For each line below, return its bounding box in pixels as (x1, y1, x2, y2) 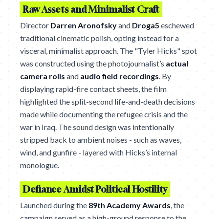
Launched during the (20, 200, 88, 210)
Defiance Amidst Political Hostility (23, 184, 167, 195)
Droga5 (132, 21, 159, 30)
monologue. (20, 160, 59, 170)
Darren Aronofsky (50, 21, 117, 30)
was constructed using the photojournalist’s (20, 59, 166, 68)
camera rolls (20, 71, 65, 81)
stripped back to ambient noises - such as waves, (20, 135, 181, 144)
